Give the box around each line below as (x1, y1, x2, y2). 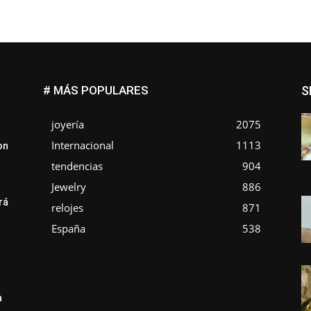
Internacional (51, 138, 114, 152)
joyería (51, 117, 84, 131)
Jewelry (51, 180, 86, 194)
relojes (51, 201, 83, 215)
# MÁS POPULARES (43, 83, 149, 97)
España (51, 221, 85, 235)
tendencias (51, 159, 103, 173)
